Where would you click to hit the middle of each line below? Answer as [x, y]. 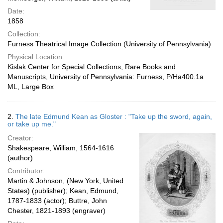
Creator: [20, 138]
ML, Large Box [31, 87]
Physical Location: [36, 57]
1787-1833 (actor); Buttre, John [57, 201]
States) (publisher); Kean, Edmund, [63, 191]
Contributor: [26, 171]
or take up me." [32, 124]
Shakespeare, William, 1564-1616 [61, 148]
